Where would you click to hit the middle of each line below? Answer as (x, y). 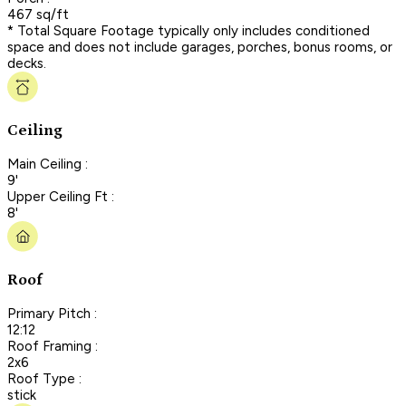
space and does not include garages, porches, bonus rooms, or (200, 47)
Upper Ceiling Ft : (61, 196)
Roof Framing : (53, 346)
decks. (27, 63)
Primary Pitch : (52, 313)
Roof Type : (44, 378)
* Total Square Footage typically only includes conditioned (188, 30)
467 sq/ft (38, 14)
